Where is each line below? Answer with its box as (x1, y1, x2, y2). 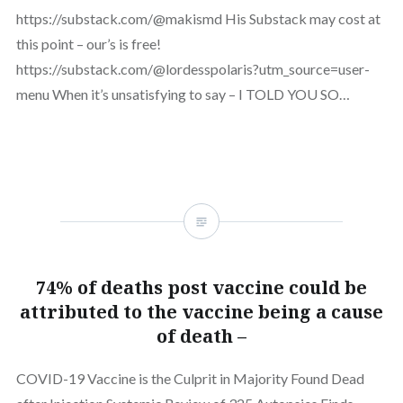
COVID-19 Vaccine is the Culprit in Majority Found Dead (15, 370, 364, 388)
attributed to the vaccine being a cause (20, 300, 383, 325)
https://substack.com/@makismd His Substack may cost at (15, 10, 381, 28)
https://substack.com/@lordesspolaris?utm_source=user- (15, 60, 370, 78)
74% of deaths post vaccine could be (36, 275, 367, 300)
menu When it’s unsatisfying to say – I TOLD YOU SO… (15, 85, 350, 103)
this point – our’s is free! (15, 35, 161, 53)
